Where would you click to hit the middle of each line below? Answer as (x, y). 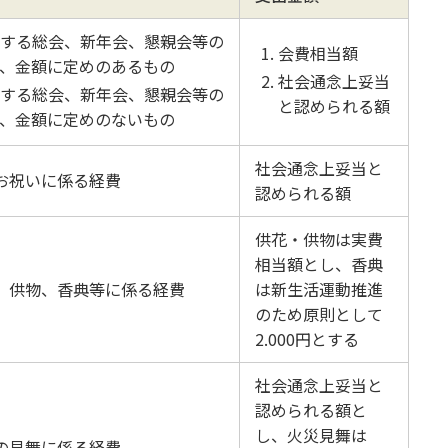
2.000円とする (307, 339)
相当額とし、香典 (319, 264)
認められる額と (311, 410)
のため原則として (319, 314)
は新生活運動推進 (319, 289)
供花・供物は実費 (319, 239)
